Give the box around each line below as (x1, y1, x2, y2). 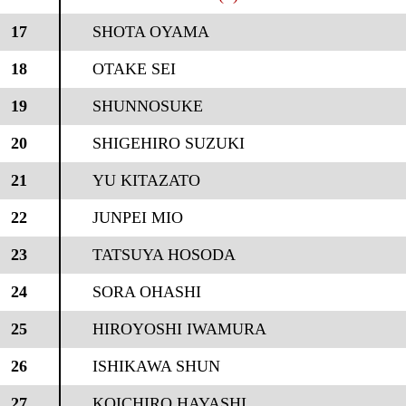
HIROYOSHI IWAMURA (92, 320, 266, 338)
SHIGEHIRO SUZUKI (92, 134, 245, 152)
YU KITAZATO (92, 171, 200, 189)
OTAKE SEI (92, 60, 176, 78)
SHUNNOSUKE (92, 97, 203, 115)
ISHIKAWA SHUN (92, 357, 220, 375)
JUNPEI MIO (92, 208, 183, 227)
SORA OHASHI (92, 283, 201, 301)
